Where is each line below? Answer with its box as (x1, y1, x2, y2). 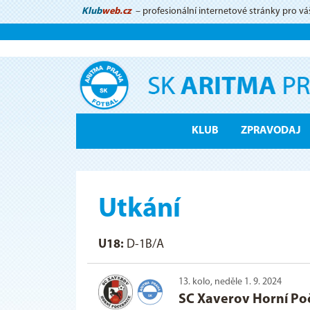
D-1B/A (124, 237, 164, 251)
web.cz (102, 6, 131, 17)
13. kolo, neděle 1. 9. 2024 (179, 277, 282, 288)
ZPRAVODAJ (240, 125, 301, 136)
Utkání (98, 195, 181, 224)
